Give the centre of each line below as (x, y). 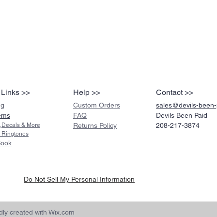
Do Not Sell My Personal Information (79, 179)
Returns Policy (95, 126)
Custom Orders (97, 105)
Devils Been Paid (182, 116)
